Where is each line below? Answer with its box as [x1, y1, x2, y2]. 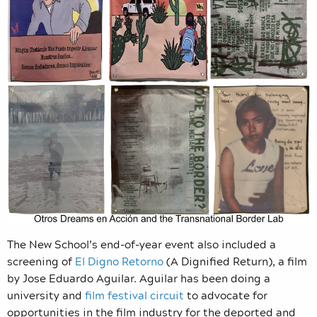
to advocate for [184, 286, 267, 304]
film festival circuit [85, 286, 184, 304]
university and [7, 286, 85, 304]
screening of [7, 252, 75, 270]
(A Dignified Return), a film [163, 252, 307, 270]
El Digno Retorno [75, 252, 163, 270]
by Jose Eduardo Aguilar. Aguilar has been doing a [7, 269, 270, 287]
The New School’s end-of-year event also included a [7, 235, 276, 253]
